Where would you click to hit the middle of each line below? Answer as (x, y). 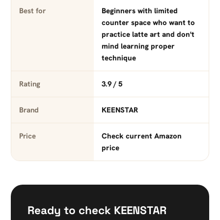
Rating (30, 84)
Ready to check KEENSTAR (97, 211)
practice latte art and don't (148, 35)
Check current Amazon (141, 136)
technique (119, 58)
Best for (32, 11)
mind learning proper (138, 46)
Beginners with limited (139, 11)
